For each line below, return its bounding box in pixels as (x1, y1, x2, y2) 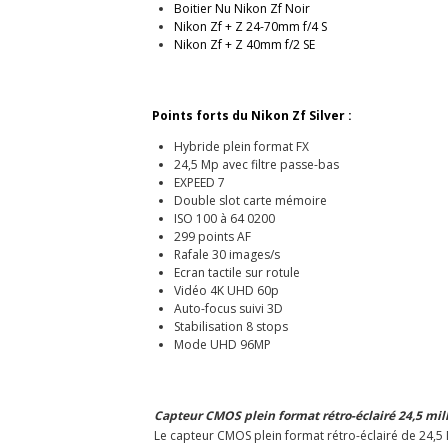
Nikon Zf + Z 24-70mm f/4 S (173, 17, 327, 35)
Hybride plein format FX (173, 137, 309, 155)
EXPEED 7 (173, 173, 225, 191)
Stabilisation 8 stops (173, 317, 288, 335)
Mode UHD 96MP (173, 335, 271, 353)
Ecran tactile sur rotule (173, 263, 300, 281)
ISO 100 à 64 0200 (173, 209, 275, 227)
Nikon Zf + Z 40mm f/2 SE (173, 35, 315, 53)
